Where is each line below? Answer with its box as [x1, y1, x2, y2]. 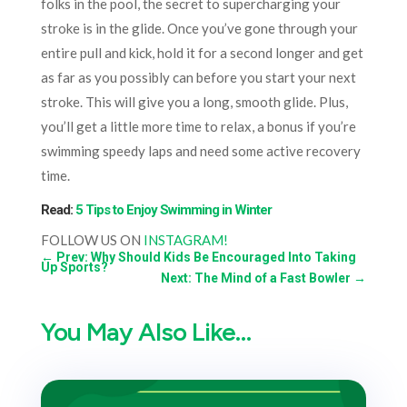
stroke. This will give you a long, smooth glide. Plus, [40, 93, 348, 110]
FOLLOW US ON [40, 231, 144, 248]
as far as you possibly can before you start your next [40, 68, 356, 85]
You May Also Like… [40, 315, 251, 347]
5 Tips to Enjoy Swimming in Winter [74, 201, 272, 218]
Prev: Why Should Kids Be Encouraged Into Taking [55, 249, 356, 264]
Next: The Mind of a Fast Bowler [161, 270, 352, 285]
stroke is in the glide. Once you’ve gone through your [40, 19, 358, 36]
